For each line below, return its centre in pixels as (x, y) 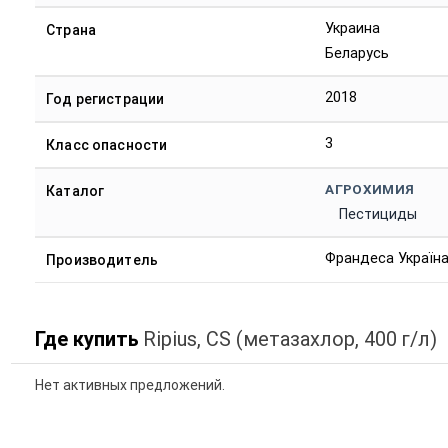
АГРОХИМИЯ (370, 190)
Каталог (75, 191)
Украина (353, 29)
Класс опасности (107, 145)
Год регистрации (105, 99)
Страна (71, 30)
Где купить (86, 338)
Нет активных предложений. (129, 385)
